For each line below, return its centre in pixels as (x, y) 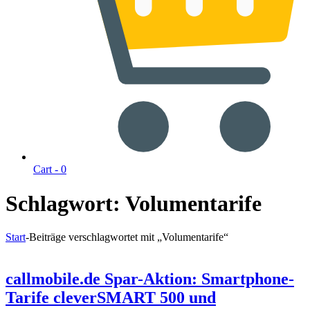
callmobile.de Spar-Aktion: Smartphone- (150, 279)
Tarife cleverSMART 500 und (111, 298)
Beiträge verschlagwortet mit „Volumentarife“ (129, 237)
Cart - (47, 170)
